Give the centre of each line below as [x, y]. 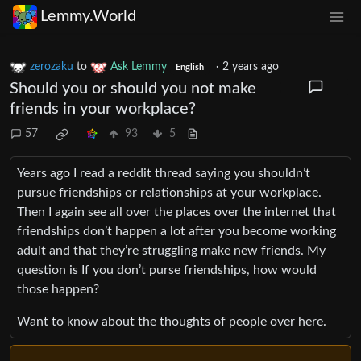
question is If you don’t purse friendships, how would [167, 270]
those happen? [58, 289]
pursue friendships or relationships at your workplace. [169, 192]
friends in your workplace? [103, 108]
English [189, 67]
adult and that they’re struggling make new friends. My [171, 250]
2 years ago [250, 66]
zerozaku [52, 66]
